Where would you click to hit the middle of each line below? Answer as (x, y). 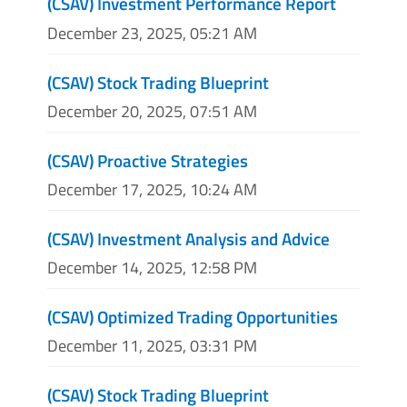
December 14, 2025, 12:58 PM (152, 268)
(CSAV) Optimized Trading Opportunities (193, 317)
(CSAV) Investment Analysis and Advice (189, 238)
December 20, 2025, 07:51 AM (152, 111)
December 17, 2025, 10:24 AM (152, 189)
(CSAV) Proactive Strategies (148, 160)
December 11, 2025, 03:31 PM (152, 346)
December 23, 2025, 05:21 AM (152, 33)
